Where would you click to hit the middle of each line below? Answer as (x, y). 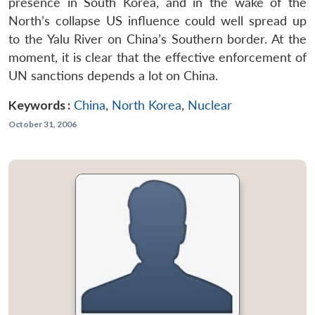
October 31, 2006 (43, 124)
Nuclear (210, 105)
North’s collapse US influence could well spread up (157, 20)
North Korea (147, 105)
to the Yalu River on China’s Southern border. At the (157, 39)
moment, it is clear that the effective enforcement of (157, 57)
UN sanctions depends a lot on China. (113, 75)
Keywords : (39, 105)
